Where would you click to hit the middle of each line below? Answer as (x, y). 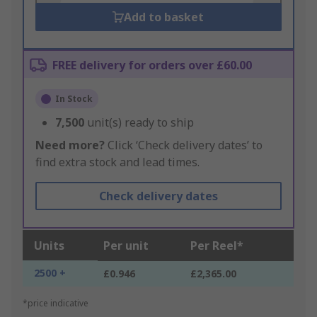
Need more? (70, 145)
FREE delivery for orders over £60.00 (152, 65)
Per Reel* (217, 246)
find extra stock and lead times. (117, 162)
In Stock (74, 99)
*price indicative (56, 304)
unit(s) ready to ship (140, 123)
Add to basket (164, 17)
